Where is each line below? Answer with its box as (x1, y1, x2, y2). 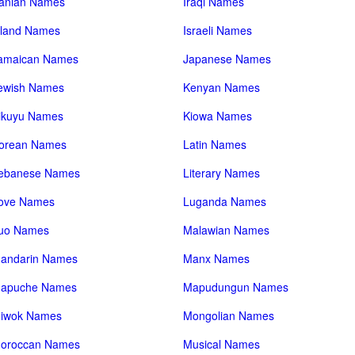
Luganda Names (183, 193, 267, 209)
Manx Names (183, 250, 250, 266)
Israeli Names (183, 22, 253, 38)
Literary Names (183, 165, 261, 181)
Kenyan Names (183, 79, 261, 95)
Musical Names (183, 336, 261, 352)
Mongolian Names (183, 307, 275, 323)
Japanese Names (183, 51, 272, 67)
